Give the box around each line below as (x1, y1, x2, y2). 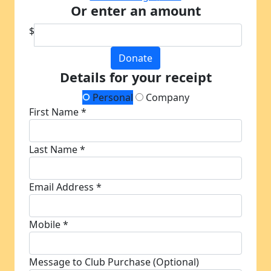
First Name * (29, 105, 87, 119)
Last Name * (29, 143, 85, 156)
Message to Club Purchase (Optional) (29, 255, 199, 269)
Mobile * (29, 218, 68, 231)
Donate (119, 51, 152, 65)
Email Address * (29, 180, 102, 194)
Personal (90, 91, 133, 104)
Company (143, 91, 189, 104)
